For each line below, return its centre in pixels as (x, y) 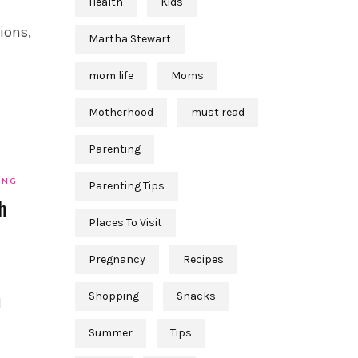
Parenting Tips (126, 186)
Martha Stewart (129, 39)
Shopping (113, 296)
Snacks (196, 296)
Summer (110, 333)
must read (217, 113)
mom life (111, 76)
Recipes (203, 260)
